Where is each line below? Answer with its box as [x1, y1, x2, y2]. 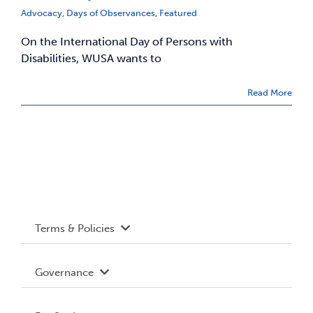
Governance [34, 265, 94, 279]
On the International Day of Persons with [21, 34, 233, 48]
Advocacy [21, 7, 62, 18]
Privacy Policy [35, 289, 99, 302]
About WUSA [35, 298, 94, 310]
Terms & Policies [34, 221, 115, 235]
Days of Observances [66, 7, 155, 18]
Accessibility [35, 254, 90, 266]
